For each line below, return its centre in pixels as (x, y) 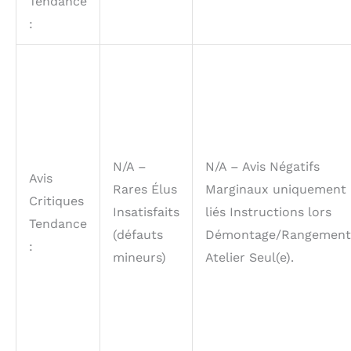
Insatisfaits (146, 212)
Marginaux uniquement (276, 189)
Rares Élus (145, 189)
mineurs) (139, 257)
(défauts (138, 234)
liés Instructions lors (268, 212)
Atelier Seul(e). (250, 257)
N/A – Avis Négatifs (262, 166)
